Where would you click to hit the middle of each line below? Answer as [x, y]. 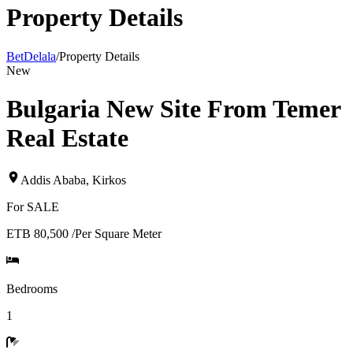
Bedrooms [32, 288]
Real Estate [67, 138]
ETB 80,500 [37, 233]
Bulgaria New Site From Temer [173, 109]
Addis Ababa [53, 180]
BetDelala [31, 56]
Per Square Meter [118, 233]
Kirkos [109, 180]
